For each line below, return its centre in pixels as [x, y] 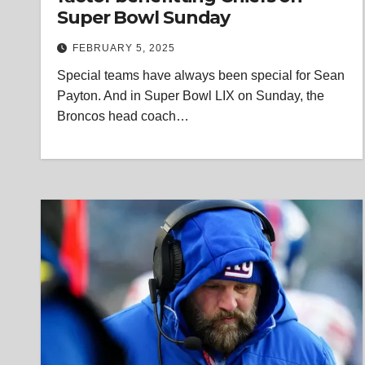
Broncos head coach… [123, 116]
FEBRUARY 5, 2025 [124, 48]
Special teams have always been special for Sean [201, 75]
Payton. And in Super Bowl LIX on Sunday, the [191, 96]
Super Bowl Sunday [144, 18]
